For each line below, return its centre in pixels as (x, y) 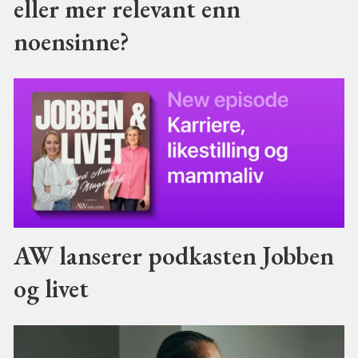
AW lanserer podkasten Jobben (173, 255)
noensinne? (71, 41)
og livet (51, 288)
